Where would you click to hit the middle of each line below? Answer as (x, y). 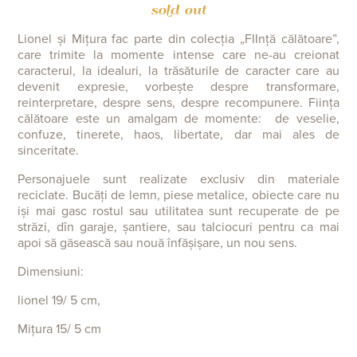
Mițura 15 (43, 329)
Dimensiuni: (51, 272)
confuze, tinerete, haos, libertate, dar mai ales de (178, 135)
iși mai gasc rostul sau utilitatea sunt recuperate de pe (178, 211)
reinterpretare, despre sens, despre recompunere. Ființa (178, 103)
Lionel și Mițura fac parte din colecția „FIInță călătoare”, (178, 39)
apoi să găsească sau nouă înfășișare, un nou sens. (159, 243)
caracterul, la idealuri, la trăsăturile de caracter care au (178, 71)
